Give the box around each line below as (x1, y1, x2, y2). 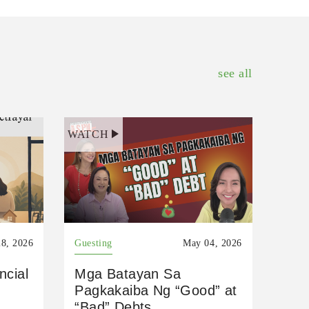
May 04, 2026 (183, 237, 242, 248)
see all (218, 66, 252, 80)
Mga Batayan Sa (74, 266, 181, 281)
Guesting (74, 237, 112, 248)
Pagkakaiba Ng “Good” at (74, 282, 237, 298)
